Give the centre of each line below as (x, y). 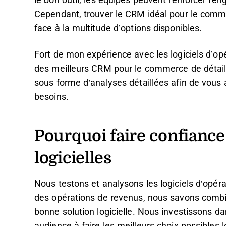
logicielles (73, 157)
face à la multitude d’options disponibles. (118, 28)
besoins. (51, 97)
